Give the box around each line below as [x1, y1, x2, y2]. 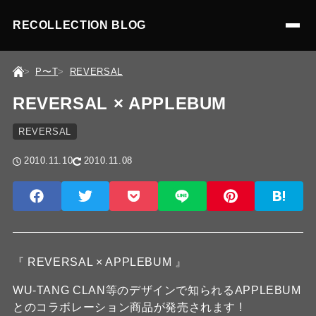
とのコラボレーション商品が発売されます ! [12, 301, 243, 313]
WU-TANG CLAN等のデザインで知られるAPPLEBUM [12, 284, 301, 296]
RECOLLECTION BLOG [12, 19, 146, 31]
